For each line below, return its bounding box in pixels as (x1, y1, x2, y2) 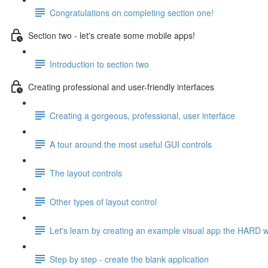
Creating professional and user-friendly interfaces (28, 80, 214, 93)
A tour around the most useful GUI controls (50, 138, 212, 150)
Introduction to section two (50, 57, 149, 70)
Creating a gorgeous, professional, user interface (50, 109, 235, 121)
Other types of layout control (50, 195, 157, 208)
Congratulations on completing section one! (50, 6, 214, 19)
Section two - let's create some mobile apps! (28, 29, 195, 41)
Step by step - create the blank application (50, 252, 209, 265)
